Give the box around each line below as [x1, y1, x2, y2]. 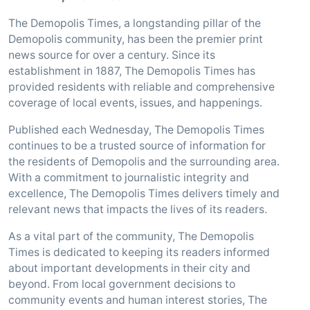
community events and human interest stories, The [8, 293, 267, 307]
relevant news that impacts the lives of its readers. [8, 203, 267, 216]
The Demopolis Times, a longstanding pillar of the [8, 17, 261, 30]
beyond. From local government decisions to [8, 277, 235, 291]
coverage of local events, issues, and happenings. [8, 96, 262, 109]
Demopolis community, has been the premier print [8, 33, 263, 46]
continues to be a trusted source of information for [8, 139, 266, 152]
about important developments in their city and [8, 262, 250, 275]
